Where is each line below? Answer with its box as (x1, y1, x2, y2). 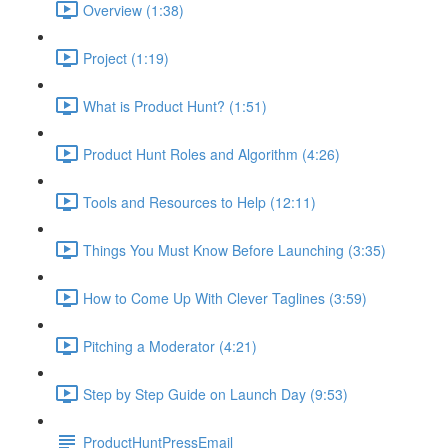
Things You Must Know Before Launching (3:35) (83, 239, 386, 260)
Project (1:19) (83, 47, 169, 68)
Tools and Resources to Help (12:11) (83, 191, 316, 212)
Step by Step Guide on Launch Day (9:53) (83, 383, 348, 404)
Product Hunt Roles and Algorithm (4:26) (83, 143, 340, 164)
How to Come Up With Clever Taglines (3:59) (83, 287, 367, 308)
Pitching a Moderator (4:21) (83, 335, 257, 356)
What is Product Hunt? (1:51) (83, 95, 267, 116)
